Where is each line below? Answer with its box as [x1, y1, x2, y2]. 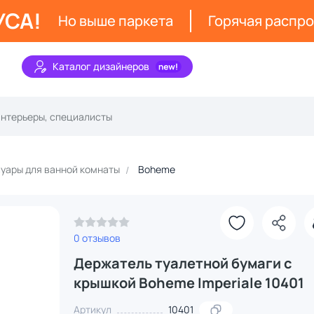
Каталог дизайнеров [53, 60, 149, 73]
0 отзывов [73, 231, 121, 245]
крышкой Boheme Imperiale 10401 [73, 273, 304, 292]
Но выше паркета [58, 11, 173, 30]
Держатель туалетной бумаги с [73, 254, 292, 273]
